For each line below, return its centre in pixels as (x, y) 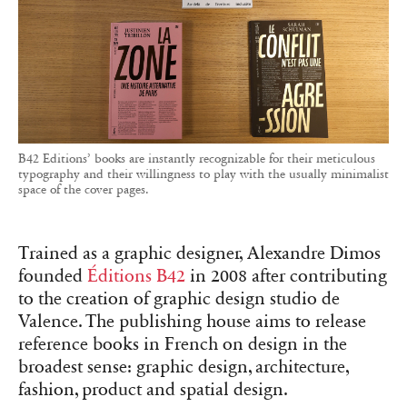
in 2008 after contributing (286, 277)
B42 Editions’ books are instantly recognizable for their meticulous (197, 159)
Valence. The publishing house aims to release (192, 322)
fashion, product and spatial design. (153, 390)
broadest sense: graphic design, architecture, (184, 367)
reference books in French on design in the (183, 345)
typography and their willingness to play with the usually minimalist (203, 174)
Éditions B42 (136, 277)
